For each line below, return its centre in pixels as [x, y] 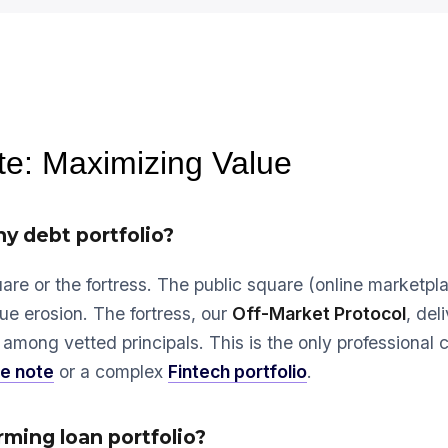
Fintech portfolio [237, 372]
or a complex [111, 372]
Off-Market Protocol [319, 314]
